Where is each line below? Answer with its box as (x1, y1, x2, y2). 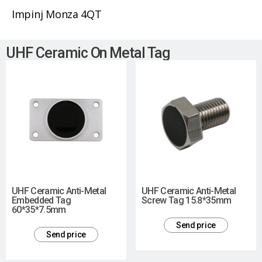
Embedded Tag (12, 195, 71, 206)
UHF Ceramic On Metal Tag (6, 44, 170, 61)
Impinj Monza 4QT (12, 7, 102, 21)
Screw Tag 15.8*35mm (142, 195, 232, 206)
